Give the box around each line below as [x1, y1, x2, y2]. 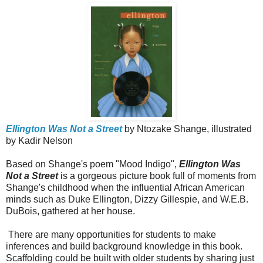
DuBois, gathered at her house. [6, 205, 135, 216]
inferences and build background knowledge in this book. [6, 241, 242, 251]
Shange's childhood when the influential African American [6, 182, 245, 193]
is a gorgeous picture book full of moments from [58, 170, 256, 181]
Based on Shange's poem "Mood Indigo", [6, 159, 179, 169]
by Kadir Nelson [6, 135, 73, 146]
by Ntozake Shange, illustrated [122, 123, 252, 134]
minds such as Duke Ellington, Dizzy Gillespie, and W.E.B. [6, 194, 248, 204]
